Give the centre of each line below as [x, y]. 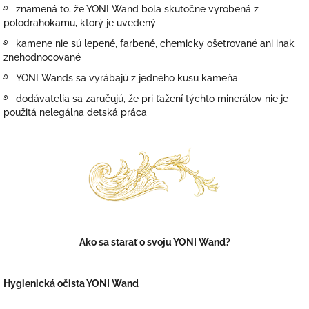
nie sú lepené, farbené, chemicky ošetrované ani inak [173, 44]
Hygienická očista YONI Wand [71, 284]
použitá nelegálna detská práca [75, 113]
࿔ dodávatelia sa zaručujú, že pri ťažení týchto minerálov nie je [146, 99]
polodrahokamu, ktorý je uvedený [80, 23]
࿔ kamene [28, 44]
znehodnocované [42, 58]
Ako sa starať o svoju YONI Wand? [154, 242]
